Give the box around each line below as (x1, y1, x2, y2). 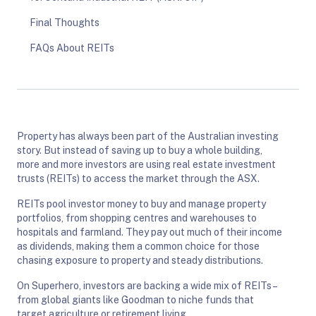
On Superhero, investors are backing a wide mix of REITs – (17, 279, 276, 291)
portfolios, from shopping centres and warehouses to (17, 212, 257, 224)
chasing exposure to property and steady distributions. (17, 254, 263, 266)
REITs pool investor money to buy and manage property (17, 197, 266, 209)
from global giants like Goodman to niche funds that (17, 293, 254, 305)
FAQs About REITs (30, 42, 114, 54)
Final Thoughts (30, 16, 99, 28)
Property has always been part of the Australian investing (17, 130, 279, 142)
